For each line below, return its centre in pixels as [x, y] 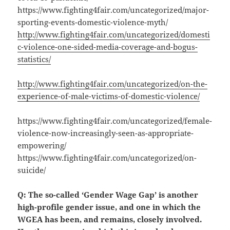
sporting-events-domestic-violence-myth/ [93, 22]
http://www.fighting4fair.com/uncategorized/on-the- [113, 84]
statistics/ [34, 59]
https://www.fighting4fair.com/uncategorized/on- [107, 158]
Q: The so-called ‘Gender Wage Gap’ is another [108, 195]
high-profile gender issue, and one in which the [109, 207]
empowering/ [42, 146]
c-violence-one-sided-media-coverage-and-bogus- [108, 47]
